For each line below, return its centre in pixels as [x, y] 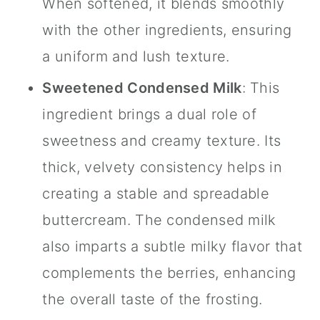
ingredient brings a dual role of [149, 115]
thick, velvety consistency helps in [162, 167]
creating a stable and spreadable [156, 194]
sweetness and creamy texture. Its [162, 141]
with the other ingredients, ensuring [167, 30]
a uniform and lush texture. [136, 57]
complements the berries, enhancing [169, 273]
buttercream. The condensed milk [159, 220]
